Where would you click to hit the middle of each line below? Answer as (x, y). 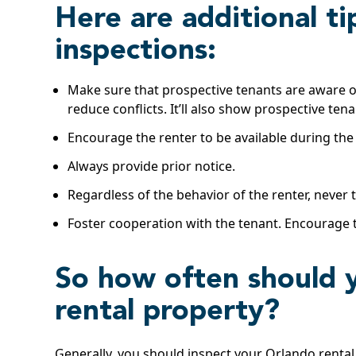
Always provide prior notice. (151, 166)
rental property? (167, 313)
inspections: (135, 52)
